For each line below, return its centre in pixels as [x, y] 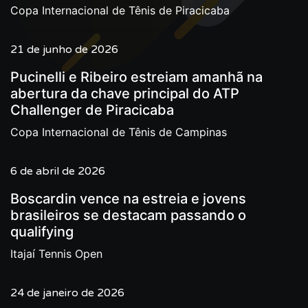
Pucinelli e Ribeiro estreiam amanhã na [136, 77]
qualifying [42, 232]
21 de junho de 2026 [64, 49]
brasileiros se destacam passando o [128, 215]
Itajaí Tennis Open [56, 254]
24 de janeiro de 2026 [67, 293]
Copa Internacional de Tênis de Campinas [119, 132]
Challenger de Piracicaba [92, 110]
